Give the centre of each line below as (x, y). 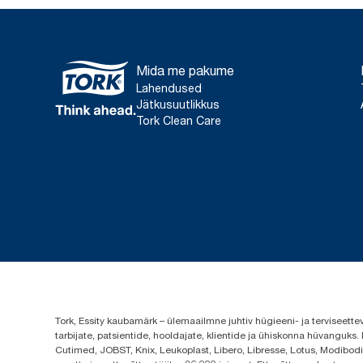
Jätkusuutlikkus (178, 105)
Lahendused (169, 88)
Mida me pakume (185, 71)
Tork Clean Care (179, 121)
